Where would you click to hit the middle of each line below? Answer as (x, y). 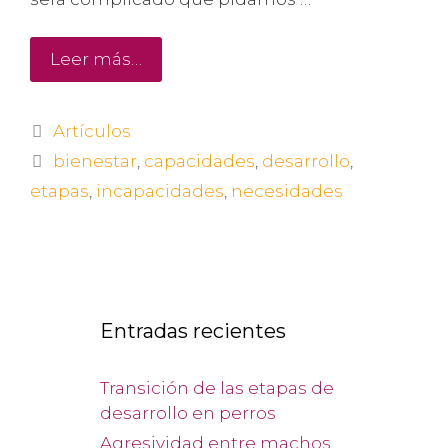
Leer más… (96, 59)
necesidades (287, 191)
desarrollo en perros (188, 413)
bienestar (95, 161)
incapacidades (160, 191)
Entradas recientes (193, 331)
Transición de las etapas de (217, 388)
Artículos (92, 131)
